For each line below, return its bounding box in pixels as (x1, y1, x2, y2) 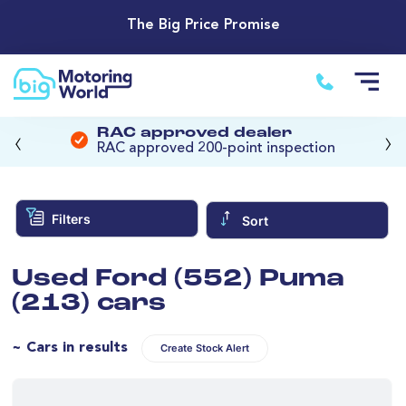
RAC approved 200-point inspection (97, 141, 335, 157)
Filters (51, 210, 91, 227)
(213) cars (12, 291, 166, 316)
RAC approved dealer (97, 126, 292, 141)
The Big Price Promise (126, 18, 280, 34)
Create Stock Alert (160, 342, 249, 354)
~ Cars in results (12, 340, 128, 355)
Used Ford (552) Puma (12, 266, 344, 292)
